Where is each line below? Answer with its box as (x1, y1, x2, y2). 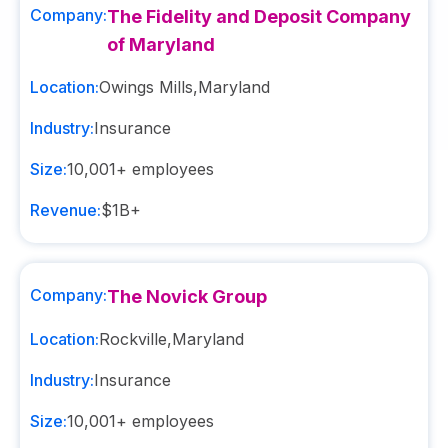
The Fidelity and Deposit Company (107, 6, 411, 27)
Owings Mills (99, 77, 193, 97)
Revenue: (30, 200, 101, 220)
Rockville (99, 329, 167, 349)
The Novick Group (107, 286, 267, 307)
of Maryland (107, 34, 215, 55)
